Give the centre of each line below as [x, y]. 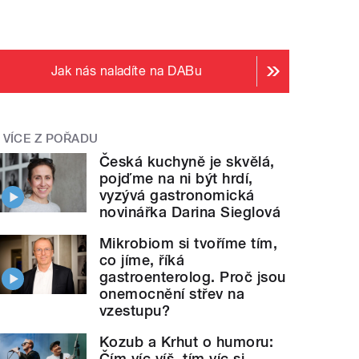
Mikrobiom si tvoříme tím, [189, 243]
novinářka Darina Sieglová [190, 212]
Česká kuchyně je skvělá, [187, 161]
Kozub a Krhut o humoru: [187, 341]
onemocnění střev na [172, 293]
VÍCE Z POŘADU [50, 139]
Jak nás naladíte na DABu [127, 71]
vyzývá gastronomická [177, 195]
